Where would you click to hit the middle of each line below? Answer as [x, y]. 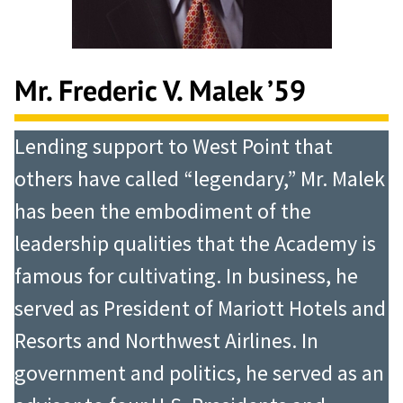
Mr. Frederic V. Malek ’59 [160, 90]
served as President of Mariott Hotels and [200, 309]
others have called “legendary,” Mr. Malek [200, 179]
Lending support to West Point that [174, 147]
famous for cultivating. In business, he [186, 276]
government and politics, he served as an [199, 373]
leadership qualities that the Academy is [195, 244]
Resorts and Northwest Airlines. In [166, 341]
